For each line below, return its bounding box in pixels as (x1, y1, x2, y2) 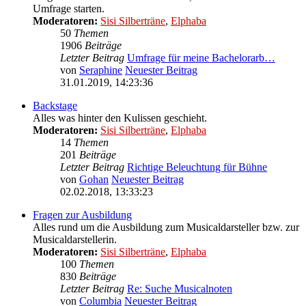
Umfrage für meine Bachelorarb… (127, 52, 275, 64)
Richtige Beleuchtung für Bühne (127, 161, 267, 173)
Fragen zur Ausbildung (33, 209, 132, 221)
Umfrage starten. (33, 3, 105, 15)
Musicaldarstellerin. (33, 234, 117, 246)
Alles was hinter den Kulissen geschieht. (33, 112, 207, 124)
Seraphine (79, 64, 122, 76)
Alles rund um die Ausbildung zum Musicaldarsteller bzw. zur (33, 221, 299, 234)
